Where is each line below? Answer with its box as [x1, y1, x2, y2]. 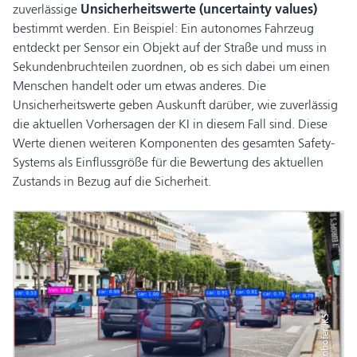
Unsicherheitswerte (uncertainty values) [80, 2, 317, 17]
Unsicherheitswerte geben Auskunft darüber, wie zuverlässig [13, 97, 338, 112]
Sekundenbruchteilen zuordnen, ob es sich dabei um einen [13, 59, 330, 74]
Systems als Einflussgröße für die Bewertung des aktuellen [13, 155, 324, 170]
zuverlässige [13, 2, 80, 17]
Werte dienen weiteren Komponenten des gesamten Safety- [13, 135, 335, 151]
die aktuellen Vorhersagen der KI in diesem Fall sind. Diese [13, 116, 328, 131]
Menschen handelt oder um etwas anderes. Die [13, 78, 266, 93]
